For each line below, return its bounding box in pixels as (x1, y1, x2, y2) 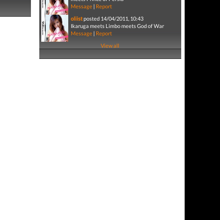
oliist (70, 15, 82, 22)
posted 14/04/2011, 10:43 (83, 15, 143, 22)
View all (101, 42, 120, 49)
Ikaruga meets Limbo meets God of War (70, 23, 164, 29)
